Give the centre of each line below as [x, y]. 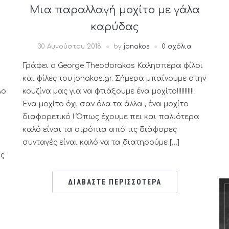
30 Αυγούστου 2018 [69, 47]
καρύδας [114, 27]
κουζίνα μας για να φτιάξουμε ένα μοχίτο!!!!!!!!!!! [108, 91]
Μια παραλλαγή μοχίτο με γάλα [114, 10]
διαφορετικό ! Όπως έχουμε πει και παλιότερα [111, 117]
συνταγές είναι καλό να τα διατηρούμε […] [101, 142]
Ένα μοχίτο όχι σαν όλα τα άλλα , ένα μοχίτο [106, 104]
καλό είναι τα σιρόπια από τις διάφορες [100, 130]
